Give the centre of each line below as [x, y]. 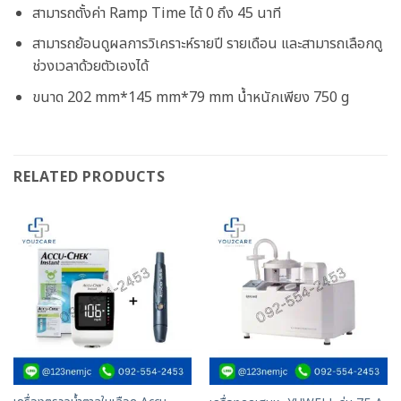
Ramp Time [149, 13]
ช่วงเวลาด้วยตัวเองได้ [90, 67]
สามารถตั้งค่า [70, 13]
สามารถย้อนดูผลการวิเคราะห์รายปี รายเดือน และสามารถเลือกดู [207, 44]
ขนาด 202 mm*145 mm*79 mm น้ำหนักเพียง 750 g [190, 97]
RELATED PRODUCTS [90, 177]
